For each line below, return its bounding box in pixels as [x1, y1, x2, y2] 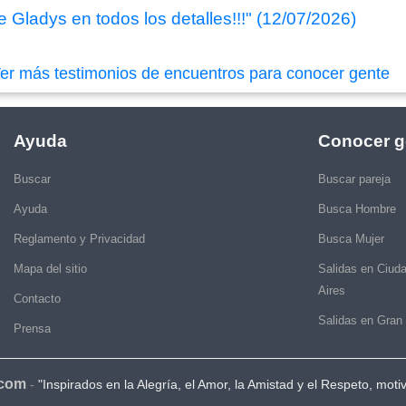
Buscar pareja [318, 171, 391, 186]
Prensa [14, 321, 51, 335]
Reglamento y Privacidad [14, 231, 145, 246]
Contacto [14, 291, 61, 305]
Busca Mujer [318, 231, 384, 246]
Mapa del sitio [14, 261, 87, 275]
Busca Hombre [318, 201, 396, 216]
